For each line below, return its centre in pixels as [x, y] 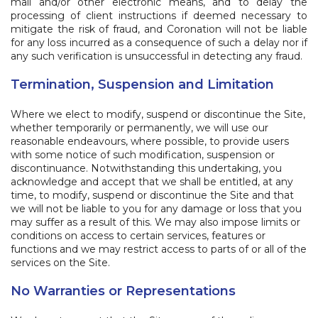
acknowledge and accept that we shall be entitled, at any [152, 182]
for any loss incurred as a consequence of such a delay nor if [159, 43]
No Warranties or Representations [123, 291]
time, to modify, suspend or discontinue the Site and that [152, 195]
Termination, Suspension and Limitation [142, 84]
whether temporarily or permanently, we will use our [139, 128]
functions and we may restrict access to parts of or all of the [159, 249]
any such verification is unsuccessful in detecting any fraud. [157, 56]
